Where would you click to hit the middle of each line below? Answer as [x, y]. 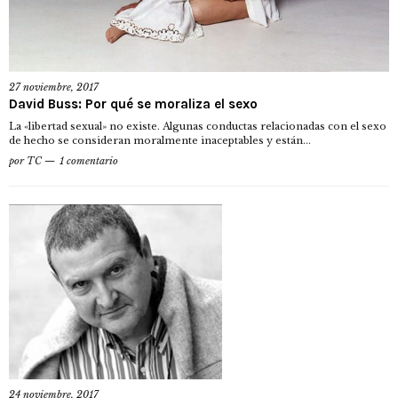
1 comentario [89, 161]
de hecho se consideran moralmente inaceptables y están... [160, 141]
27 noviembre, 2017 [54, 88]
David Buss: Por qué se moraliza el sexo [133, 104]
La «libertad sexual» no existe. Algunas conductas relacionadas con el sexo [198, 127]
